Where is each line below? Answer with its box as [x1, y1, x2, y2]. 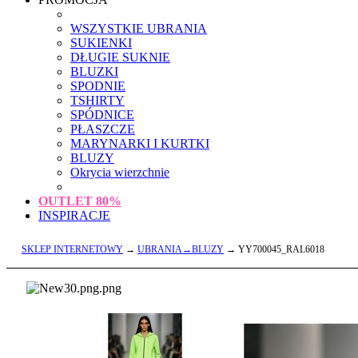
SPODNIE [70, 79, 125, 93]
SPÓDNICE [70, 108, 134, 121]
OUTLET [38, 194, 96, 208]
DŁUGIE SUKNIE [70, 50, 170, 64]
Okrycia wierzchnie [70, 165, 169, 179]
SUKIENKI [70, 36, 132, 50]
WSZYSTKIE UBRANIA [70, 22, 207, 35]
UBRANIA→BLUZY [137, 244, 224, 255]
